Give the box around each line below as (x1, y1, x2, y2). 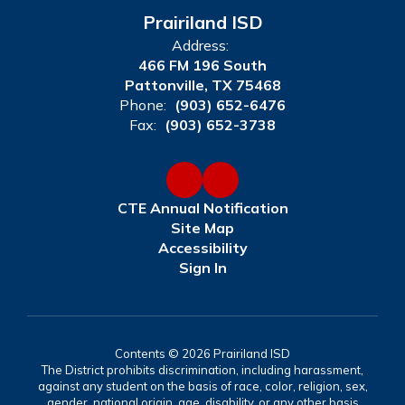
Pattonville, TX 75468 (124, 76, 281, 94)
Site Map (171, 219, 234, 237)
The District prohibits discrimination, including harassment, (42, 363, 363, 377)
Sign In (178, 259, 227, 277)
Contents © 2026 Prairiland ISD (115, 346, 290, 361)
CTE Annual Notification (117, 199, 288, 217)
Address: (172, 36, 229, 54)
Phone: (119, 96, 166, 114)
